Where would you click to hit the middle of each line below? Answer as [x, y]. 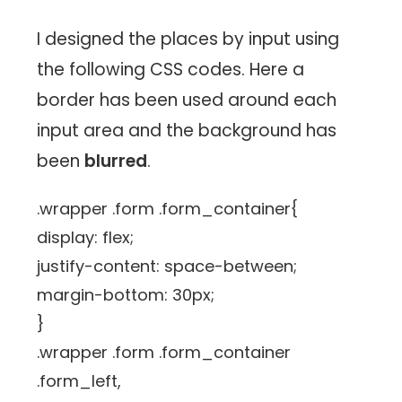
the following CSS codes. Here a [171, 70]
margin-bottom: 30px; [126, 295]
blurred [116, 162]
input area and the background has [187, 131]
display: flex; [86, 238]
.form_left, [79, 381]
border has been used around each [187, 100]
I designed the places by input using [188, 39]
